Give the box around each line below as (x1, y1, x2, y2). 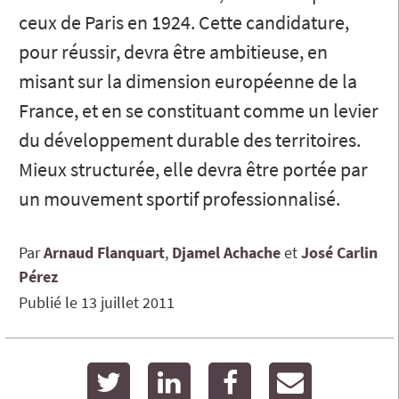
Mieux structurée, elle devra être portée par (19, 156, 368, 182)
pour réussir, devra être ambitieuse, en (19, 38, 328, 64)
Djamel (172, 241, 220, 263)
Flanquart (97, 241, 165, 263)
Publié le (19, 291, 81, 313)
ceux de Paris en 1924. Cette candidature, (19, 9, 349, 35)
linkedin (190, 363, 250, 387)
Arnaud (44, 241, 94, 263)
